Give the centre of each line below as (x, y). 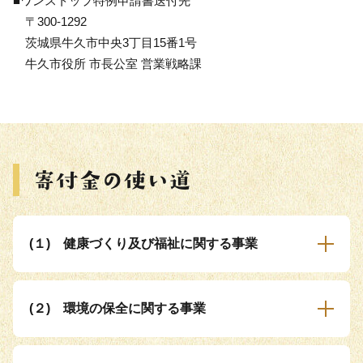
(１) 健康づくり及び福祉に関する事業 (143, 243)
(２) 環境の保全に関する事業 (117, 308)
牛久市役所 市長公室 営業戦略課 (107, 63)
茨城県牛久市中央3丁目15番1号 (105, 42)
